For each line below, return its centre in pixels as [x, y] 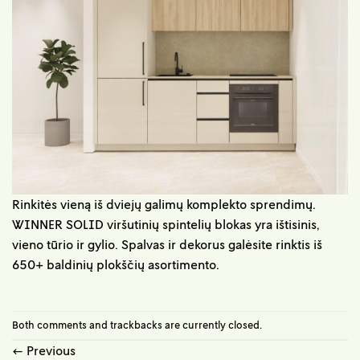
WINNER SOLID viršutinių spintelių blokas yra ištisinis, [166, 224]
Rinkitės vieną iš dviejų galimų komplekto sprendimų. [164, 204]
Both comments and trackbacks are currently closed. [137, 324]
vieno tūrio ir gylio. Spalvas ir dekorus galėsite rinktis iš [167, 244]
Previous [49, 350]
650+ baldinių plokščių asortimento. [116, 264]
